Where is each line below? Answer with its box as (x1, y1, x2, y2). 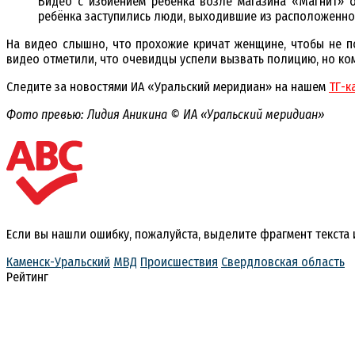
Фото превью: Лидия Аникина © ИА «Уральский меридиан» (6, 107, 324, 123)
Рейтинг (6, 269, 48, 284)
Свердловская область (221, 254, 345, 269)
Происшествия (140, 254, 218, 269)
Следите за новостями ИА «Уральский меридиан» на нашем (6, 79, 329, 95)
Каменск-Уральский (6, 254, 110, 269)
